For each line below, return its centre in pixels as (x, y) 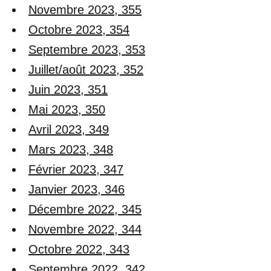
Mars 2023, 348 (71, 149)
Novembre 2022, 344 (85, 229)
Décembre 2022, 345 (85, 209)
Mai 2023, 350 (67, 109)
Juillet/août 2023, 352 (86, 69)
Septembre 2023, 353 (87, 49)
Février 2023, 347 (76, 169)
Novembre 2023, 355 (85, 9)
